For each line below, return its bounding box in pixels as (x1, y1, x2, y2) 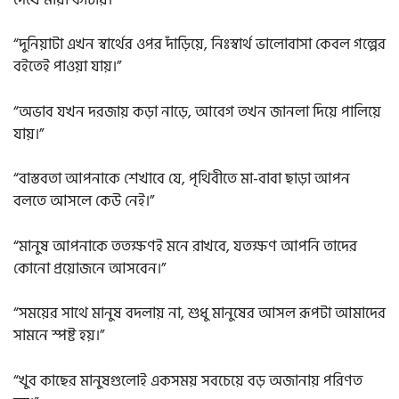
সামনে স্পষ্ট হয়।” (13, 323, 104, 349)
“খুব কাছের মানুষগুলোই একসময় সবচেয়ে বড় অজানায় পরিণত (13, 368, 362, 394)
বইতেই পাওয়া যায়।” (13, 54, 121, 80)
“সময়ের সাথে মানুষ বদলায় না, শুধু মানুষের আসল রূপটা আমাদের (13, 301, 386, 327)
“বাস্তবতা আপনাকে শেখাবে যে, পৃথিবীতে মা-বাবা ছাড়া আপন (13, 167, 350, 192)
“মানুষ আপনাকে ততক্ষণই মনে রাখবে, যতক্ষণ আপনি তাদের (13, 233, 357, 259)
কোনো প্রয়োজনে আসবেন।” (13, 256, 166, 281)
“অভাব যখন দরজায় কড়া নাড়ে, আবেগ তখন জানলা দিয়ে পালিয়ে (13, 99, 381, 125)
